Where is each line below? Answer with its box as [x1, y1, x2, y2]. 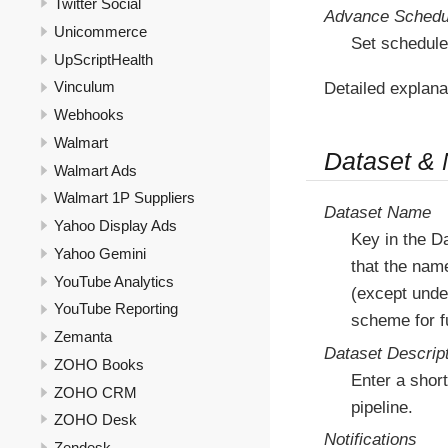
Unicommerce [54, 23, 147, 40]
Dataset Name [324, 203, 431, 223]
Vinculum [54, 78, 115, 96]
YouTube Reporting [54, 300, 178, 318]
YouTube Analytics [54, 272, 174, 290]
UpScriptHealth [54, 50, 153, 68]
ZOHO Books [54, 355, 144, 373]
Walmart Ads [54, 161, 137, 179]
